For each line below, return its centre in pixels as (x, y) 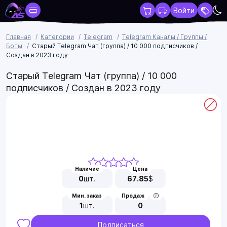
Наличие (87, 169)
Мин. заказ (87, 196)
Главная (18, 37)
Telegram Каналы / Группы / (164, 37)
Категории (57, 37)
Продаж (133, 196)
